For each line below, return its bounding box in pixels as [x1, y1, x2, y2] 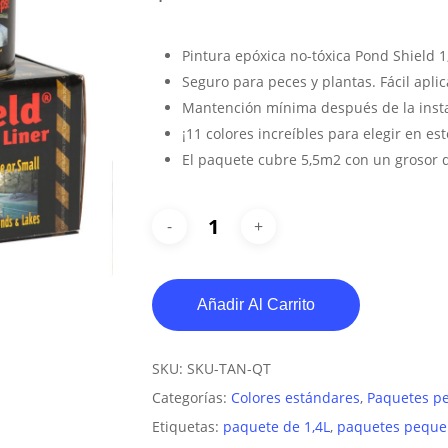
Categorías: [151, 388, 231, 407]
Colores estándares [230, 388, 360, 407]
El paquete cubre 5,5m [181, 150, 333, 169]
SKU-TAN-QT [186, 359, 271, 378]
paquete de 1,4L [222, 417, 330, 436]
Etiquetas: [151, 417, 223, 436]
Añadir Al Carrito [196, 296, 315, 313]
